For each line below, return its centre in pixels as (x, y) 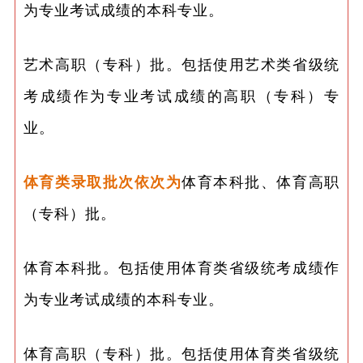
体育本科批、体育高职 (261, 181)
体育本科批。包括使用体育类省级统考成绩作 (181, 267)
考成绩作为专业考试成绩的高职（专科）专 (181, 95)
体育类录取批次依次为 (102, 181)
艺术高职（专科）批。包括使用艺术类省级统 (181, 64)
